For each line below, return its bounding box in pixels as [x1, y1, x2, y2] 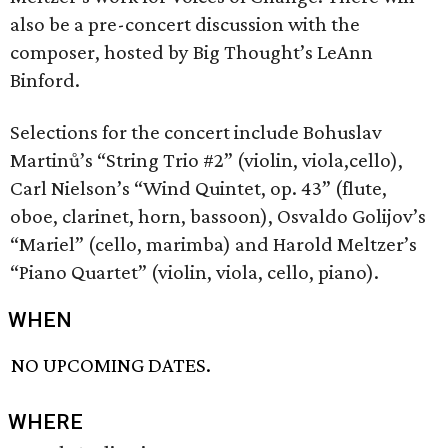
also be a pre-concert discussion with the [10, 12, 360, 36]
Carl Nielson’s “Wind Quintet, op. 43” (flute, [10, 176, 387, 200]
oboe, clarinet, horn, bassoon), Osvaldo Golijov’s [10, 204, 426, 228]
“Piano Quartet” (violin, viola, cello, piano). [10, 260, 379, 284]
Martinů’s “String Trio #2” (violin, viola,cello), [10, 148, 403, 172]
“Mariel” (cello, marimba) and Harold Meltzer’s [10, 232, 417, 256]
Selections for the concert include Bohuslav [10, 120, 382, 144]
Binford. [10, 68, 80, 92]
